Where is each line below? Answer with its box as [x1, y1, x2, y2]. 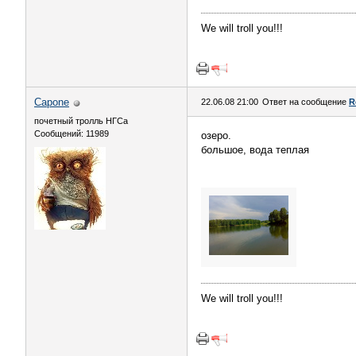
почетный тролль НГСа [34, 116, 128, 126]
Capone [34, 96, 69, 108]
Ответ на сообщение [262, 97, 349, 106]
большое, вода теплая [201, 144, 309, 156]
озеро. [201, 130, 231, 141]
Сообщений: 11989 [34, 129, 109, 138]
